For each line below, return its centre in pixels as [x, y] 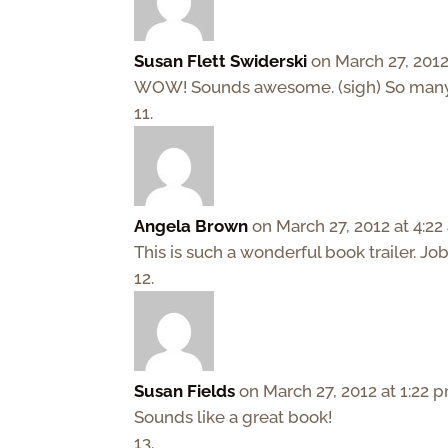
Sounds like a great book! [233, 416]
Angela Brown [191, 225]
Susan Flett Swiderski [221, 60]
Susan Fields [185, 390]
